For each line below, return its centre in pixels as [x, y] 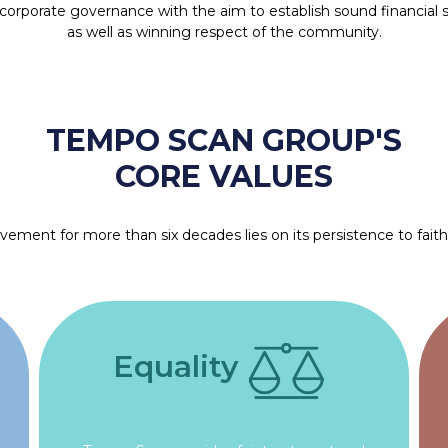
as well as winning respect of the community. [224, 31]
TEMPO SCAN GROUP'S [224, 140]
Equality [176, 366]
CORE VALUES [224, 176]
